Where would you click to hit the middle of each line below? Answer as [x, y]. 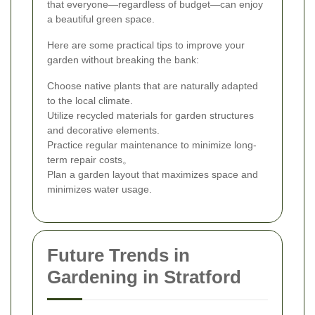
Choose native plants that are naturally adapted [153, 86]
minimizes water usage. [99, 189]
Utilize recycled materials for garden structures [150, 116]
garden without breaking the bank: [123, 60]
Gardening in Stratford [144, 277]
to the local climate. [90, 101]
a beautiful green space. [101, 19]
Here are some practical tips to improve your [146, 45]
